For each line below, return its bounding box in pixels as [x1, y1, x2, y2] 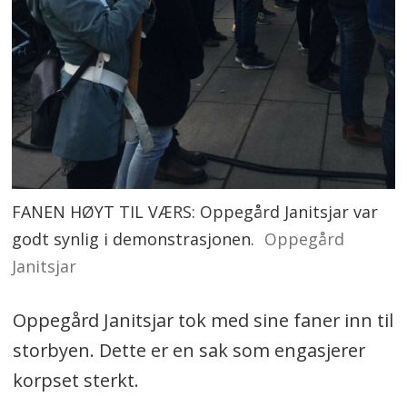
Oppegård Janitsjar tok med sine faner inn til [12, 307, 393, 333]
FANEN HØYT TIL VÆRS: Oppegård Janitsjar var [12, 201, 379, 223]
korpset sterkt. [12, 367, 144, 392]
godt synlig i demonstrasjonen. [12, 228, 255, 251]
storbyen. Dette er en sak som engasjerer [12, 337, 365, 362]
